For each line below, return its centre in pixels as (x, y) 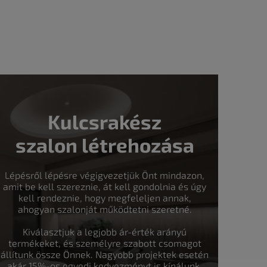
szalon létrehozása (105, 145)
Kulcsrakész (105, 121)
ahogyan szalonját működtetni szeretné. (105, 209)
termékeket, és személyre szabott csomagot (105, 243)
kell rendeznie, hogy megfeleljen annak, (105, 197)
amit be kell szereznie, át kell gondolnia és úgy (105, 186)
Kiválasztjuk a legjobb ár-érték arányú (105, 231)
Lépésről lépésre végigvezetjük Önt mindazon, (105, 175)
